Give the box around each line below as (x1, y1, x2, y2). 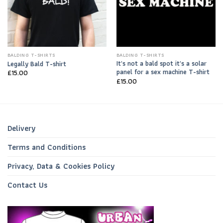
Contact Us (7, 179, 47, 192)
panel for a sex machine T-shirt (116, 66, 210, 78)
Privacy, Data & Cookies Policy (7, 160, 114, 173)
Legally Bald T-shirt (7, 58, 66, 69)
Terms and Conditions (7, 141, 86, 154)
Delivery (7, 122, 35, 135)
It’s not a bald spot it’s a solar (116, 58, 207, 69)
